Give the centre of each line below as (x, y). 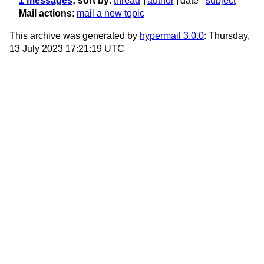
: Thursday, (227, 36)
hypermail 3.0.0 (172, 36)
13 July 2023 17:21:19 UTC (67, 49)
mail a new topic (110, 14)
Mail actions (45, 14)
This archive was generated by (75, 36)
